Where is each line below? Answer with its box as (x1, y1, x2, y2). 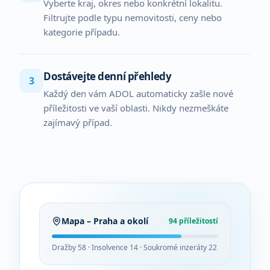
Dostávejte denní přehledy (43, 69, 172, 83)
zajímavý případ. (43, 116, 112, 128)
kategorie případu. (43, 26, 120, 38)
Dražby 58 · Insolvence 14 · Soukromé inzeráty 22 (52, 242, 217, 253)
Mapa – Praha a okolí (61, 215, 148, 227)
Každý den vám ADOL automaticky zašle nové (43, 87, 233, 99)
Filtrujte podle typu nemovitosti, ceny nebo (43, 11, 222, 24)
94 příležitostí (169, 216, 218, 226)
